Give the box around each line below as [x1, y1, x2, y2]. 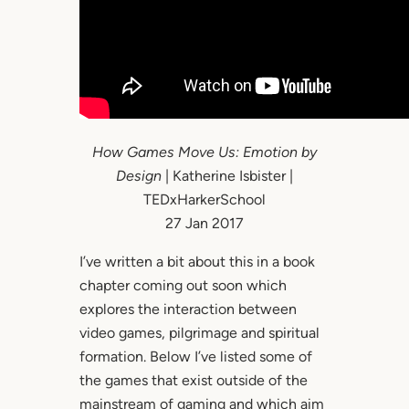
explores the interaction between [79, 300, 297, 319]
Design [116, 167, 162, 185]
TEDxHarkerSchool [143, 191, 266, 209]
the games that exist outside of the [79, 372, 308, 390]
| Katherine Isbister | [162, 167, 293, 185]
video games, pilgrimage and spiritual [79, 324, 320, 342]
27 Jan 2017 [165, 215, 244, 233]
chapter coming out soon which [79, 277, 287, 295]
